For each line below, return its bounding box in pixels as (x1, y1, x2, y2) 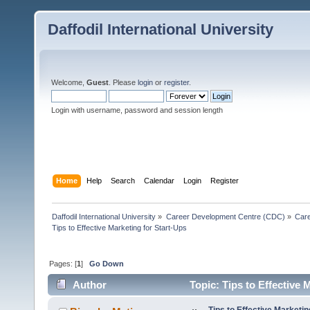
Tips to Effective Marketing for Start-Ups (52, 223, 188, 232)
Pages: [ (49, 259, 77, 268)
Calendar (144, 176, 175, 185)
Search (111, 176, 136, 185)
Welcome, (51, 78, 86, 86)
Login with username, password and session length (51, 106, 223, 114)
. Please (109, 78, 138, 86)
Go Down (89, 259, 125, 268)
